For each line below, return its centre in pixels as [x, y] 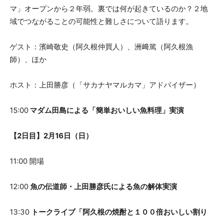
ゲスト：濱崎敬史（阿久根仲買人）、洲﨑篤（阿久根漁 [101, 46]
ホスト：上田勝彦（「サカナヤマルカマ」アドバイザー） [105, 85]
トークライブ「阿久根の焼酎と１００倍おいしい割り [119, 212]
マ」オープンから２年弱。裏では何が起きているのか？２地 [109, 8]
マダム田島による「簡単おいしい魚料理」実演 [106, 110]
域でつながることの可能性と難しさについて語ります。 [105, 21]
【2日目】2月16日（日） [51, 135]
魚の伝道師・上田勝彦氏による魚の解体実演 [104, 186]
